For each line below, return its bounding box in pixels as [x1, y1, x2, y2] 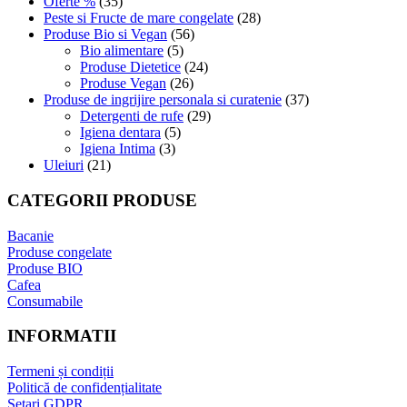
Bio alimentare [80, 43, 164, 59]
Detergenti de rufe [80, 108, 184, 124]
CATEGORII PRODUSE [7, 190, 197, 210]
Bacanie [7, 227, 54, 243]
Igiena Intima [80, 141, 155, 157]
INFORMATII [7, 326, 116, 346]
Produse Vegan [80, 75, 166, 92]
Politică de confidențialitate [7, 380, 162, 396]
